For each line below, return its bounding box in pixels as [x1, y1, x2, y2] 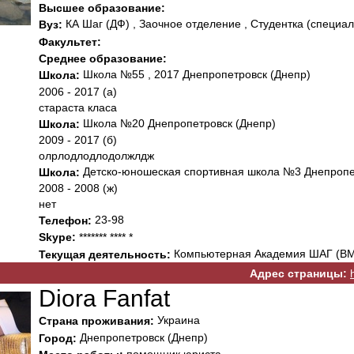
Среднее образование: [39, 52, 167, 66]
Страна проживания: [39, 314, 154, 328]
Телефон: [39, 214, 92, 228]
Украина [154, 314, 200, 327]
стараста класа [39, 100, 117, 114]
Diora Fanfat [39, 285, 170, 312]
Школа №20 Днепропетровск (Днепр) [80, 116, 276, 130]
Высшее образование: [39, 2, 165, 15]
